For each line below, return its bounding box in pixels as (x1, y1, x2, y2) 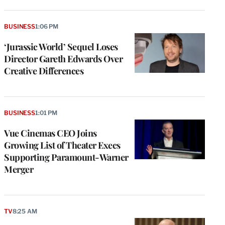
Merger (4, 163, 33, 175)
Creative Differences (4, 65, 83, 77)
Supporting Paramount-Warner (4, 151, 129, 163)
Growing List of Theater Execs (4, 139, 121, 151)
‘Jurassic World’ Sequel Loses (4, 41, 118, 53)
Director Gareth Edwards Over (4, 53, 123, 65)
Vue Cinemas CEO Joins (4, 127, 97, 139)
